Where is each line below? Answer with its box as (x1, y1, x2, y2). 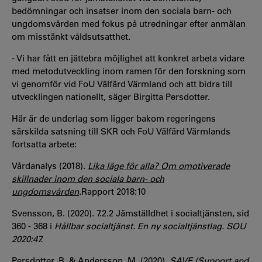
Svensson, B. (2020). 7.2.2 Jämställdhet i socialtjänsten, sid (12, 207, 249, 219)
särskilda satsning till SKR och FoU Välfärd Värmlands (12, 125, 230, 137)
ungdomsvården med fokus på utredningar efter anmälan (12, 18, 246, 29)
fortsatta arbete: (12, 138, 77, 150)
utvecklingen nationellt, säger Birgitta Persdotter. (12, 91, 210, 102)
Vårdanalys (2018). (12, 160, 88, 171)
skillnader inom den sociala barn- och (12, 173, 164, 184)
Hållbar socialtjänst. (54, 220, 135, 232)
